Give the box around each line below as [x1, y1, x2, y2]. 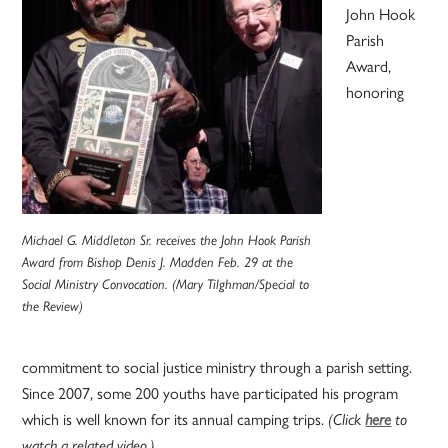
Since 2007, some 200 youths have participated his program [22, 383, 399, 403]
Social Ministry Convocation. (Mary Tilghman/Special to [22, 275, 310, 292]
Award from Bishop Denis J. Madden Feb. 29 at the [22, 253, 294, 270]
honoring [346, 82, 405, 102]
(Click [328, 409, 366, 429]
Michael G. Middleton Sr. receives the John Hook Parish [22, 231, 312, 248]
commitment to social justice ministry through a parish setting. [22, 357, 413, 377]
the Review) [22, 297, 84, 314]
